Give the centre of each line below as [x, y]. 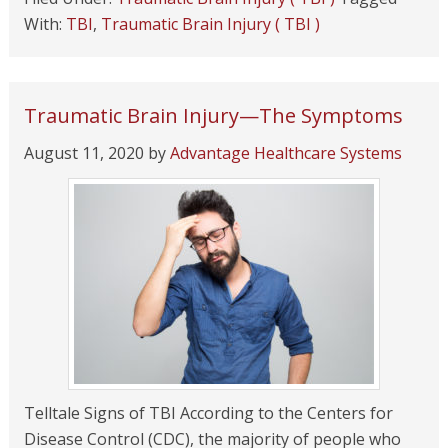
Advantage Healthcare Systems [285, 153]
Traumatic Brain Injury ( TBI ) [210, 24]
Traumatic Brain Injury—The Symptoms [213, 115]
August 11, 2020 [83, 153]
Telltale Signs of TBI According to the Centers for [208, 413]
